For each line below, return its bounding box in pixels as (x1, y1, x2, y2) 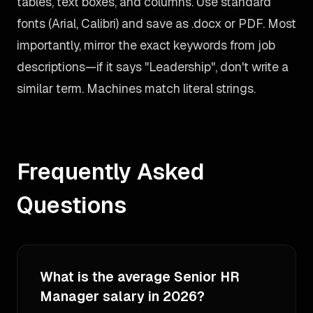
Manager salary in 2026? (40, 288, 205, 305)
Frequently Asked (17, 157, 205, 186)
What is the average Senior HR (40, 268, 240, 286)
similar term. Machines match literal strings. (17, 80, 256, 96)
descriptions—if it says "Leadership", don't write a (17, 59, 289, 75)
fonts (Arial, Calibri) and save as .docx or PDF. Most (17, 15, 296, 31)
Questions (17, 191, 126, 219)
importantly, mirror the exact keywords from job (17, 37, 275, 53)
